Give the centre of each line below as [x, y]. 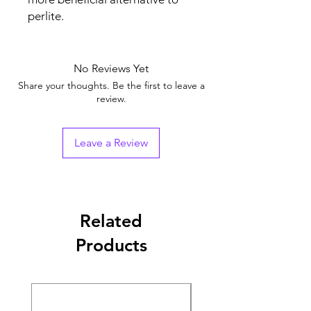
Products [111, 245]
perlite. [46, 16]
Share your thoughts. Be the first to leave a [111, 85]
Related [111, 220]
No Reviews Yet [111, 68]
